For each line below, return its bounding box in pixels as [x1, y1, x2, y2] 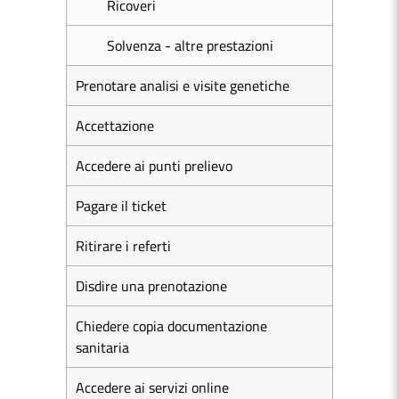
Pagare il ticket [76, 195, 167, 216]
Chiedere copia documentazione [76, 315, 267, 337]
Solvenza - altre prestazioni [107, 35, 273, 56]
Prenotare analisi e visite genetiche [76, 75, 289, 96]
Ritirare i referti [76, 235, 171, 256]
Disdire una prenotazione [76, 275, 227, 297]
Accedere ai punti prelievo [76, 155, 232, 176]
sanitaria [76, 337, 129, 358]
